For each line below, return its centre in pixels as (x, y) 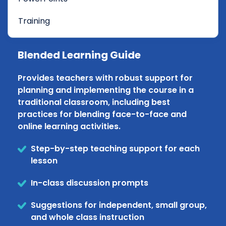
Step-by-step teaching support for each (115, 148)
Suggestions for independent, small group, (119, 205)
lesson (44, 160)
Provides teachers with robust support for (105, 78)
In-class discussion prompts (90, 183)
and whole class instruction (88, 217)
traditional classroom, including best (94, 102)
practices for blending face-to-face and (102, 114)
